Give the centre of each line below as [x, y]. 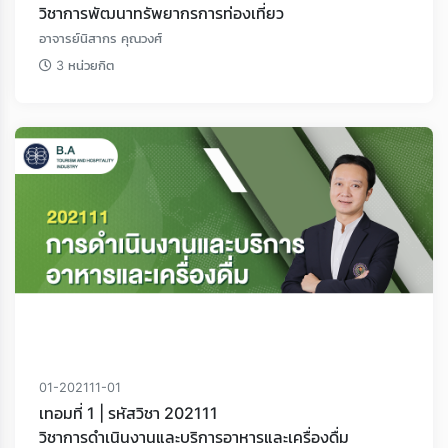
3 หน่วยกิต [83, 66]
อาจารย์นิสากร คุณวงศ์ [100, 39]
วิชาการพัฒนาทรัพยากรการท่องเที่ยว [161, 13]
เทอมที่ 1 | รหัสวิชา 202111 [128, 413]
